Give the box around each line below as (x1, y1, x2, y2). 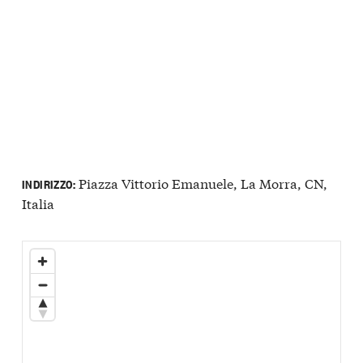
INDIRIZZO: (22, 175, 75, 193)
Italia (22, 194, 54, 213)
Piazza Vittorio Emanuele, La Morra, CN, (75, 173, 327, 193)
